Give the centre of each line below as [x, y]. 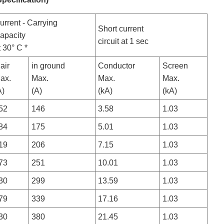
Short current [121, 29]
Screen [175, 66]
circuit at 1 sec [123, 41]
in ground [48, 66]
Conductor [117, 66]
